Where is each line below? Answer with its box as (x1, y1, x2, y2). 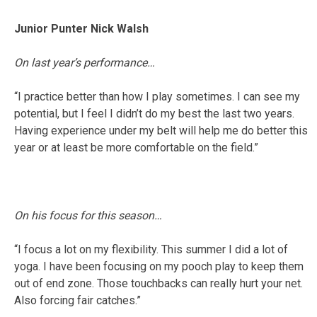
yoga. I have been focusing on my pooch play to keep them (14, 259, 304, 273)
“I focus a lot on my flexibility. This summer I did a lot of (14, 242, 288, 256)
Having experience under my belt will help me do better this (14, 123, 308, 137)
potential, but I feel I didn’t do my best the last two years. (14, 106, 294, 120)
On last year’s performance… (14, 55, 155, 69)
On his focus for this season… (14, 208, 162, 222)
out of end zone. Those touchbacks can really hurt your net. (14, 276, 303, 290)
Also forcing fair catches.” (14, 293, 141, 307)
